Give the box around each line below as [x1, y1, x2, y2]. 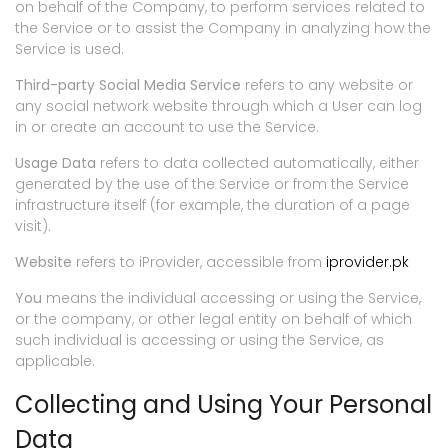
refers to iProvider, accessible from [72, 252, 326, 273]
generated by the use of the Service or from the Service [15, 174, 409, 195]
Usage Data [15, 153, 96, 174]
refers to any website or [241, 75, 413, 96]
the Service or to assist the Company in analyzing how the [15, 18, 431, 39]
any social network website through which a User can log [15, 96, 422, 117]
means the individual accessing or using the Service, [42, 288, 421, 309]
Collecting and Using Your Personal [15, 388, 432, 422]
